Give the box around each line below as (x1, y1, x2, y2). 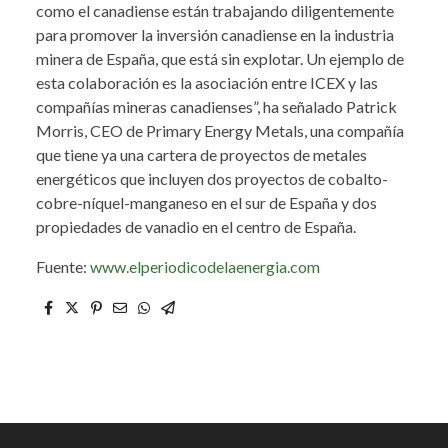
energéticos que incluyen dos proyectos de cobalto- (36, 169, 388, 189)
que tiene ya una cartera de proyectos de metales (36, 145, 367, 165)
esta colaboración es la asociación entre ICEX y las (36, 73, 378, 93)
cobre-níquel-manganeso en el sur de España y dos (36, 193, 377, 213)
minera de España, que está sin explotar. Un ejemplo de (36, 49, 404, 69)
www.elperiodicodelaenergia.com (90, 257, 320, 277)
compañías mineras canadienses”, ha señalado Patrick (36, 97, 397, 117)
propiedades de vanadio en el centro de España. (36, 217, 356, 237)
